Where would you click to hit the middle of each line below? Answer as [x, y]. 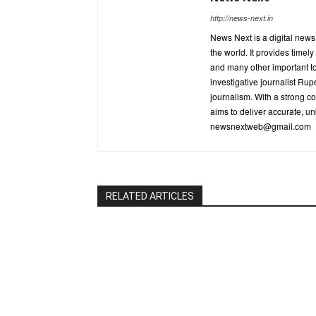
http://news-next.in [242, 18]
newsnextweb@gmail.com [261, 126]
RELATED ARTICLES [150, 196]
